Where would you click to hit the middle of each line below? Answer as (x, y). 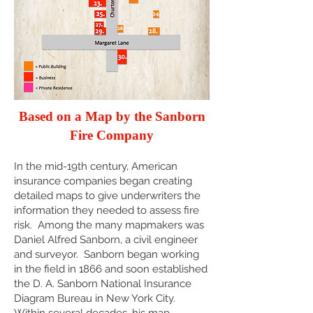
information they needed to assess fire (107, 210)
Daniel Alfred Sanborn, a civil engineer (106, 240)
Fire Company (112, 135)
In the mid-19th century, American (96, 166)
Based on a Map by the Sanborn (112, 116)
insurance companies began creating (103, 181)
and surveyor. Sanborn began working (107, 254)
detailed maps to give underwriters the (107, 196)
